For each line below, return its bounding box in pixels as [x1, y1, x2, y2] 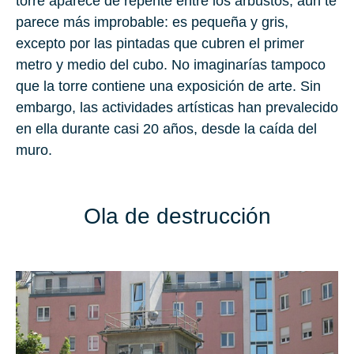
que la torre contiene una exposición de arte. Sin [16, 77, 321, 94]
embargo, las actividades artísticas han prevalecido [16, 99, 338, 115]
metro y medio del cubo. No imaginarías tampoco [16, 56, 326, 73]
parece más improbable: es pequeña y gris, [16, 13, 288, 30]
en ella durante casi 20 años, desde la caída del [16, 120, 317, 137]
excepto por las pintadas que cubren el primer [16, 35, 304, 51]
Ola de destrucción [83, 203, 271, 228]
